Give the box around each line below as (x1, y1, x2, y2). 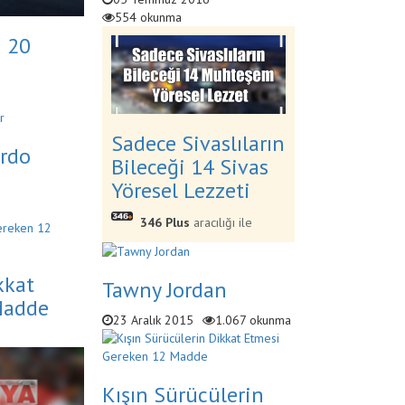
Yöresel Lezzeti (110, 175, 250, 204)
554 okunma (114, 8, 182, 25)
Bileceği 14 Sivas (110, 152, 268, 181)
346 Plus (139, 213, 190, 231)
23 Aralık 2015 (112, 311, 193, 328)
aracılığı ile (189, 213, 252, 231)
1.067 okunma (214, 311, 291, 328)
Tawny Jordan (101, 275, 227, 304)
